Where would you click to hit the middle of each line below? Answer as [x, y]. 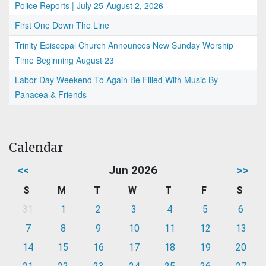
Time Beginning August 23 [64, 60]
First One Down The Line [62, 25]
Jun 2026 [133, 170]
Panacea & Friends [51, 95]
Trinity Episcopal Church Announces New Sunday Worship [124, 45]
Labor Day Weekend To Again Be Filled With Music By [116, 80]
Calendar [36, 148]
